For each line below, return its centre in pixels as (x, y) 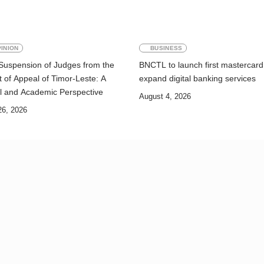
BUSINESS (166, 48)
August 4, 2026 (165, 97)
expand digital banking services (197, 79)
